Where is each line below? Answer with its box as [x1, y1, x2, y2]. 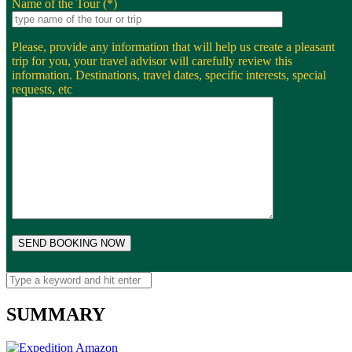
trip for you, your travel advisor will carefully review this [12, 54, 292, 68]
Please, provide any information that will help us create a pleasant [12, 40, 335, 54]
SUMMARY [6, 304, 105, 325]
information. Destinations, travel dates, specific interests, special [12, 68, 326, 82]
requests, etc [12, 82, 72, 97]
